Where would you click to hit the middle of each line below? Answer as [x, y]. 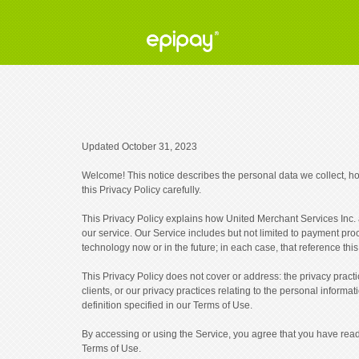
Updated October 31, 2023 [139, 146]
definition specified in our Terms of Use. [167, 305]
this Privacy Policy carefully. [141, 190]
